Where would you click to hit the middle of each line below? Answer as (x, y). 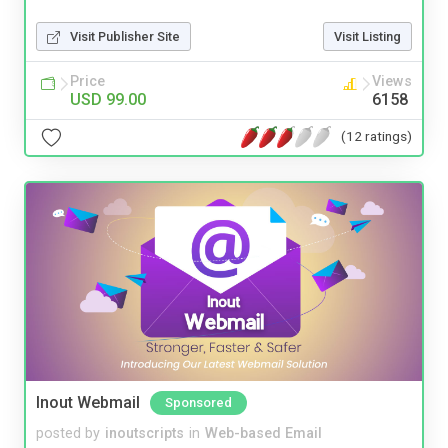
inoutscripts (144, 434)
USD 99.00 (108, 99)
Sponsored (198, 403)
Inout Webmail (88, 403)
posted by (68, 434)
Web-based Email (263, 434)
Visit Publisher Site (125, 36)
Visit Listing (367, 36)
